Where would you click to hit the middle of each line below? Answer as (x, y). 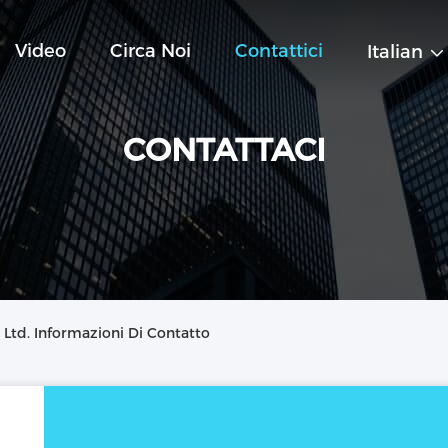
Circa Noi (150, 51)
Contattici (279, 51)
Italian (395, 52)
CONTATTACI (224, 149)
